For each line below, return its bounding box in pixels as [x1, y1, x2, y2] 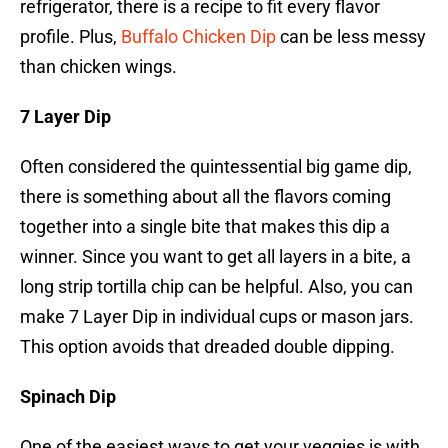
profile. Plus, [20, 26, 121, 48]
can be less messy [276, 26, 426, 48]
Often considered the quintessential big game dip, [20, 156, 412, 178]
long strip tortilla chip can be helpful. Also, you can [20, 276, 413, 298]
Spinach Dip [20, 386, 116, 408]
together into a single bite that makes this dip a [20, 216, 390, 238]
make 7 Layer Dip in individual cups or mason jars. [20, 306, 414, 328]
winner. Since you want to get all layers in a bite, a [20, 246, 411, 268]
